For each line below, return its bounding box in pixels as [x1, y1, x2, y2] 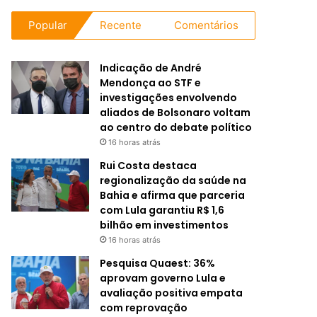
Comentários [174, 18, 239, 32]
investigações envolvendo [100, 91, 238, 105]
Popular [28, 18, 68, 32]
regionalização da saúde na [100, 173, 247, 188]
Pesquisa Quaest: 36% [100, 256, 216, 270]
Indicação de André [100, 61, 202, 75]
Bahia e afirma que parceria [100, 188, 246, 202]
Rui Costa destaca [100, 158, 197, 173]
